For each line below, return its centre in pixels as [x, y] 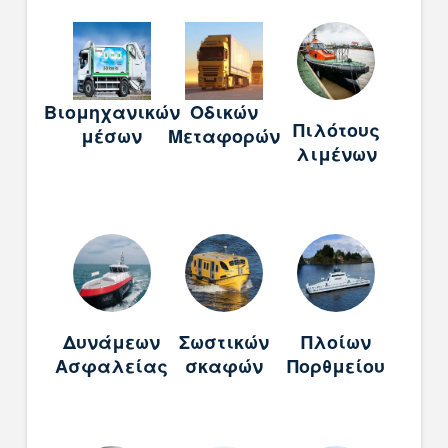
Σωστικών [223, 342]
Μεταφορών [223, 135]
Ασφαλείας [112, 366]
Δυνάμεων [112, 342]
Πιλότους [336, 129]
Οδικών [223, 111]
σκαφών [223, 366]
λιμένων [336, 153]
